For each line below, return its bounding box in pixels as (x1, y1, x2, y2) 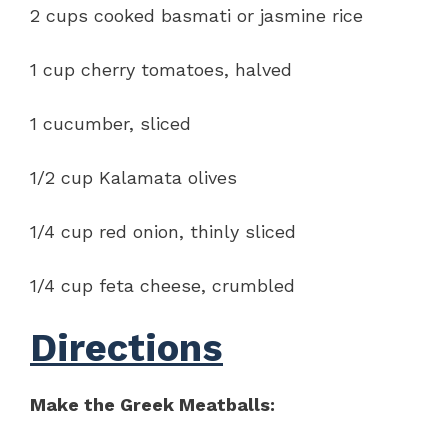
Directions (30, 325, 223, 370)
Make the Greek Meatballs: (30, 393, 275, 415)
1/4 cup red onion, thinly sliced (30, 220, 296, 242)
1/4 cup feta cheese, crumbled (30, 274, 295, 296)
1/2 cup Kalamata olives (30, 166, 237, 188)
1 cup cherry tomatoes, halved (30, 58, 292, 80)
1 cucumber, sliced (30, 112, 191, 134)
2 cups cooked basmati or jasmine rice (30, 4, 363, 26)
